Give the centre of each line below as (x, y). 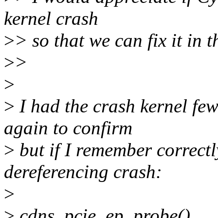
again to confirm (68, 128)
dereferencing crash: (83, 172)
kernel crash (51, 18)
